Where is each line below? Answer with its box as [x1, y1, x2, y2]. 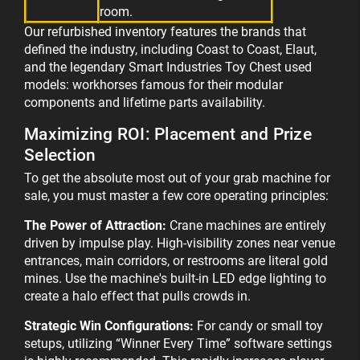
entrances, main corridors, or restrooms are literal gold [24, 253, 328, 269]
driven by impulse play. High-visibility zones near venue [24, 235, 335, 252]
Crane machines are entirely [166, 218, 326, 234]
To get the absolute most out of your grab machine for [24, 170, 330, 186]
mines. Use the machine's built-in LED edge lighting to [24, 271, 326, 287]
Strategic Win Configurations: [24, 318, 194, 334]
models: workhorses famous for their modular [24, 77, 283, 93]
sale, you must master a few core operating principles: [24, 188, 329, 204]
